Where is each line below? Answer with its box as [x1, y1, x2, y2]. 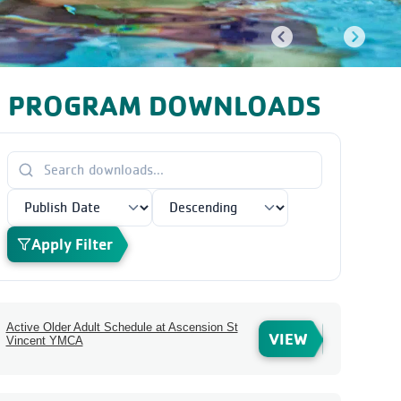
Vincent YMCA [5, 334, 83, 348]
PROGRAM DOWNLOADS [7, 87, 321, 123]
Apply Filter [30, 234, 113, 255]
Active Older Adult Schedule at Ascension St [5, 320, 238, 335]
